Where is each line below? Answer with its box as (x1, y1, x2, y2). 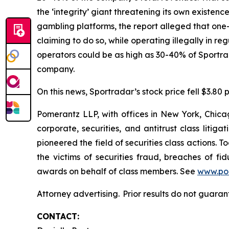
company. (37, 63, 77, 74)
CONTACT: (37, 211, 79, 221)
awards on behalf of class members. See (37, 166, 197, 176)
